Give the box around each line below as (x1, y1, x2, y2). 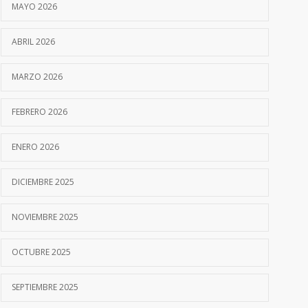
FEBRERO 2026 (12, 106, 67, 118)
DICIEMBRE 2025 (12, 176, 74, 188)
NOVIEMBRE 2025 (12, 211, 78, 223)
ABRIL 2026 (12, 36, 55, 48)
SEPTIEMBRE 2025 (12, 281, 78, 294)
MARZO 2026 (12, 71, 63, 83)
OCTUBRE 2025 (12, 246, 71, 258)
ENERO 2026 (12, 141, 59, 153)
